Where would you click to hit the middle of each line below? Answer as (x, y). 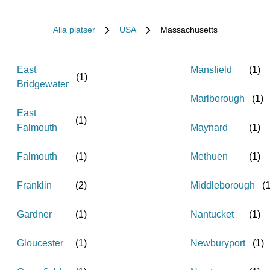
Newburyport (218, 243)
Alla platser (74, 30)
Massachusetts (189, 30)
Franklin (34, 185)
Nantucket (212, 214)
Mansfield (211, 70)
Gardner (34, 214)
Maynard (209, 127)
